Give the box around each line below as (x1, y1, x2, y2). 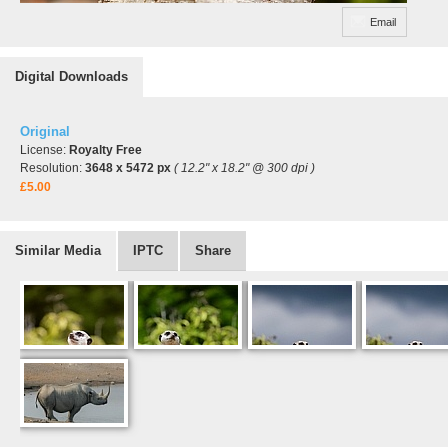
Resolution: (20, 161, 85, 175)
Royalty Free (69, 143, 142, 157)
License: (20, 143, 69, 157)
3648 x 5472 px (85, 161, 171, 175)
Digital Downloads (15, 69, 128, 84)
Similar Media (15, 243, 101, 258)
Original (20, 124, 70, 139)
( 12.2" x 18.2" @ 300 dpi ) (174, 161, 315, 175)
